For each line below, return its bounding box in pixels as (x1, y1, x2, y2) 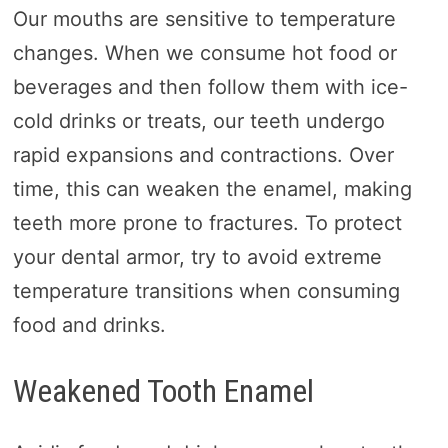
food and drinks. (12, 312, 166, 337)
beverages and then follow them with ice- (12, 74, 408, 99)
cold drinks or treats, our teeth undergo (12, 108, 385, 133)
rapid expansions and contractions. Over (12, 142, 394, 167)
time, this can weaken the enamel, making (12, 176, 412, 201)
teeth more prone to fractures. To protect (12, 210, 402, 235)
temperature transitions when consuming (12, 278, 400, 303)
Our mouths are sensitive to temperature (12, 6, 396, 31)
